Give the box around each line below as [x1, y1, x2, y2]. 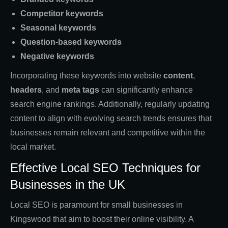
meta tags [62, 85, 99, 94]
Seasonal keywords [20, 23, 96, 32]
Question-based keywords [20, 37, 122, 46]
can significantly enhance [99, 85, 193, 94]
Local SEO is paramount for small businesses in [10, 200, 183, 209]
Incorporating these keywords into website [10, 71, 163, 80]
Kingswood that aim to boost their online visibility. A [10, 214, 193, 223]
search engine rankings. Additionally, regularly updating [10, 99, 210, 108]
